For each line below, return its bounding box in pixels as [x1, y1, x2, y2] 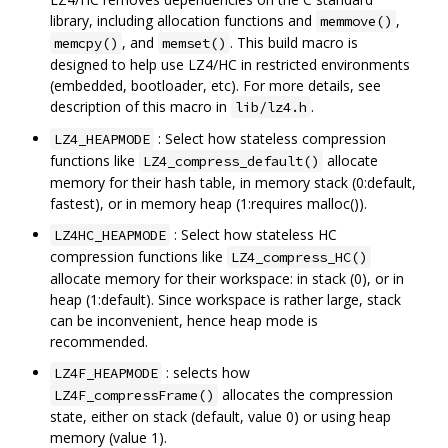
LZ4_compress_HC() [231, 248, 367, 267]
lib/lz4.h [235, 98, 307, 117]
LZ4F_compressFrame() [54, 386, 214, 405]
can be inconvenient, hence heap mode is [50, 311, 318, 331]
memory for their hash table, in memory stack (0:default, [50, 173, 416, 193]
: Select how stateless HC [170, 225, 337, 245]
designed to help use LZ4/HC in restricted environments [50, 55, 410, 75]
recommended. [50, 332, 148, 352]
